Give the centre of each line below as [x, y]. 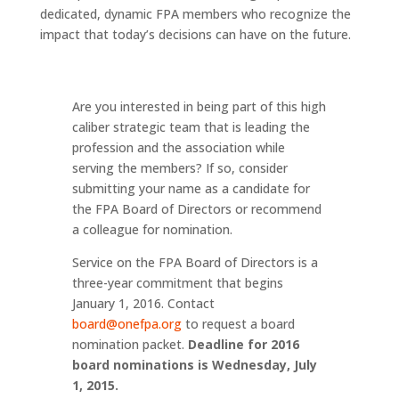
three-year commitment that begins [177, 283]
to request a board [240, 324]
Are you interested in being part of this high [199, 106]
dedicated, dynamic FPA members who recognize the [195, 14]
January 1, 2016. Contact [143, 303]
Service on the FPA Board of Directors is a [195, 262]
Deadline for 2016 [243, 344]
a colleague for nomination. [152, 229]
